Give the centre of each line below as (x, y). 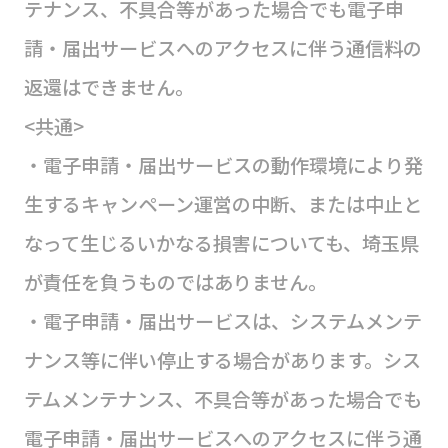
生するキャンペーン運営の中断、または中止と (222, 204)
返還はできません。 (108, 87)
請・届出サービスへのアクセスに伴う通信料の (222, 48)
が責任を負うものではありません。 (175, 282)
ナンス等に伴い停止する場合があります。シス (222, 360)
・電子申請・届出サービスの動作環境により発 (223, 165)
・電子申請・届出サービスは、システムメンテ (222, 321)
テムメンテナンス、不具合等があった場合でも (222, 399)
